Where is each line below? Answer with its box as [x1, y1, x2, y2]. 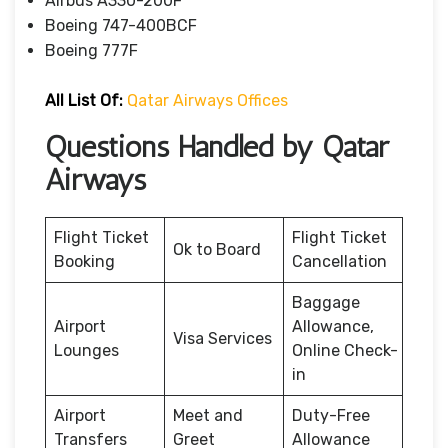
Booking [54, 251, 115, 271]
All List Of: [45, 90, 123, 110]
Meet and [173, 405, 243, 425]
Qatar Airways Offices [127, 90, 288, 110]
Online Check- [292, 340, 398, 360]
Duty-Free [292, 405, 370, 425]
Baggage [292, 292, 360, 312]
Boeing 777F [45, 40, 138, 60]
